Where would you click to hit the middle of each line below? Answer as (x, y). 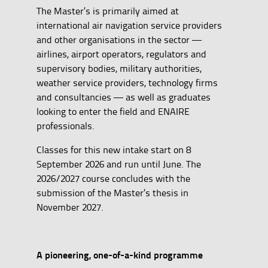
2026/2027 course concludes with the (113, 179)
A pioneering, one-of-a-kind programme (119, 255)
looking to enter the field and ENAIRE (113, 112)
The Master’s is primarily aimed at (107, 11)
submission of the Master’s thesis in (112, 193)
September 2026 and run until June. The (118, 164)
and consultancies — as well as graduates (123, 97)
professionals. (66, 126)
